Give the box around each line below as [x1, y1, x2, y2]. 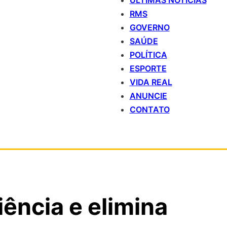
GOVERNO [129, 22, 170, 32]
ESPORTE [129, 63, 167, 73]
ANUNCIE [129, 91, 167, 101]
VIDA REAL [129, 77, 172, 87]
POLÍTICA [129, 50, 167, 60]
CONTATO [129, 104, 170, 115]
